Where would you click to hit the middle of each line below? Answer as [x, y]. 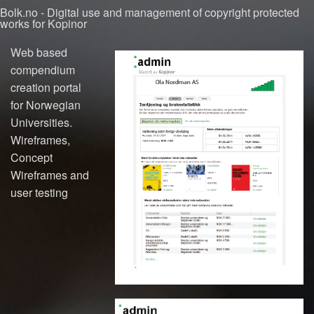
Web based [39, 52]
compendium [43, 69]
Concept [32, 157]
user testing [39, 192]
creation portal [46, 87]
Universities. [41, 122]
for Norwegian [46, 104]
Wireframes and [50, 175]
